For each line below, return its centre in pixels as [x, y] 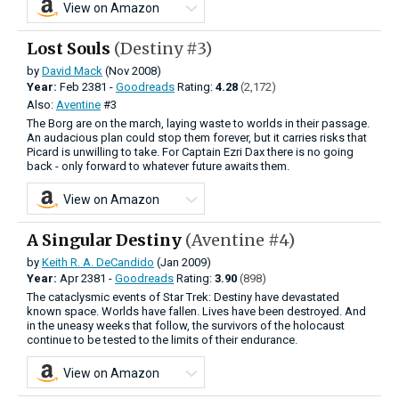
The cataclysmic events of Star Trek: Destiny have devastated [183, 297]
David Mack [72, 70]
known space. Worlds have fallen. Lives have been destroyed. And [196, 311]
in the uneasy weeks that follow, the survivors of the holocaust [186, 325]
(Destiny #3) [163, 48]
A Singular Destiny [106, 240]
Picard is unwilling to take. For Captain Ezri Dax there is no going [190, 151]
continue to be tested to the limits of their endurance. [162, 339]
